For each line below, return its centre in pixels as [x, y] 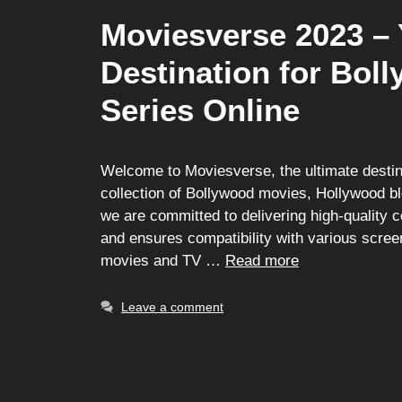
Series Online [200, 110]
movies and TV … [163, 261]
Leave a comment [173, 307]
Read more [262, 261]
